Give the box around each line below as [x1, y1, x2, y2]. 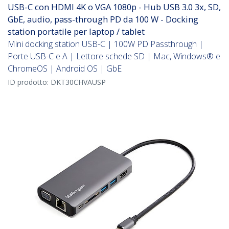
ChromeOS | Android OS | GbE [8, 63, 122, 75]
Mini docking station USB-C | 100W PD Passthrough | [8, 38, 203, 50]
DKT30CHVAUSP [51, 77, 106, 87]
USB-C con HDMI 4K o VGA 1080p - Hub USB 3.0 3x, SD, [8, 1, 221, 13]
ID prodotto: [8, 77, 51, 87]
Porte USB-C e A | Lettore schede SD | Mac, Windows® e [8, 51, 220, 62]
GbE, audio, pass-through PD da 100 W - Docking [8, 13, 198, 26]
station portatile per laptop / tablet [8, 26, 145, 38]
